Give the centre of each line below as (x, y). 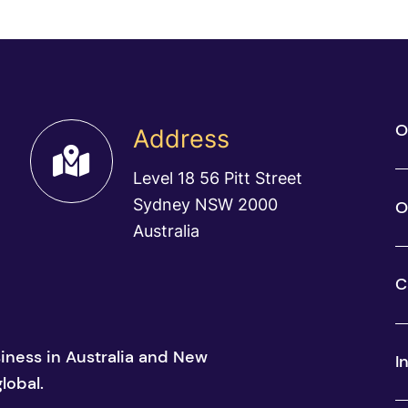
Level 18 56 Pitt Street (218, 178)
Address (182, 139)
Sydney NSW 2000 (206, 204)
